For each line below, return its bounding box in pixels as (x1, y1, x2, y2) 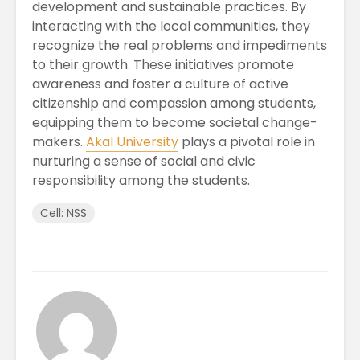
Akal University (86, 132, 178, 151)
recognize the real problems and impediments (32, 35, 327, 55)
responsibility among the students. (32, 170, 250, 190)
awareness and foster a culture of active (32, 74, 288, 93)
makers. (32, 132, 86, 151)
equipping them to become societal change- (32, 112, 317, 132)
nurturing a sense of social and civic (32, 151, 256, 170)
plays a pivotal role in (178, 132, 315, 151)
